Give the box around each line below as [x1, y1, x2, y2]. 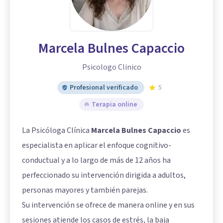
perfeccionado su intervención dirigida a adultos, [22, 170, 186, 181]
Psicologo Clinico [82, 62, 141, 73]
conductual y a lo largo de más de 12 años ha [22, 155, 171, 166]
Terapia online [92, 100, 137, 110]
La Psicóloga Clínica [22, 125, 91, 136]
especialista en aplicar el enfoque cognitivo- [22, 140, 171, 151]
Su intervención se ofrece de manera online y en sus [22, 200, 195, 211]
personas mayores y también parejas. [22, 185, 148, 196]
